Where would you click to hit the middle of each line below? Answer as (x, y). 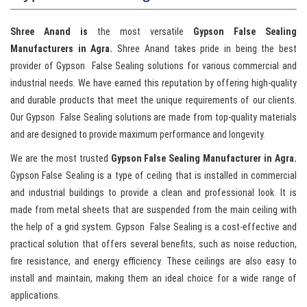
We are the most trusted (61, 159)
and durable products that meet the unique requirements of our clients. (153, 100)
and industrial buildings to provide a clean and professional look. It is (153, 193)
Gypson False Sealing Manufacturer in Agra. (204, 159)
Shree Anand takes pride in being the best (207, 49)
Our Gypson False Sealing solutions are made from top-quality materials (153, 118)
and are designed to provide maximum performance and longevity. (138, 135)
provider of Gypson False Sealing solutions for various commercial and (153, 66)
